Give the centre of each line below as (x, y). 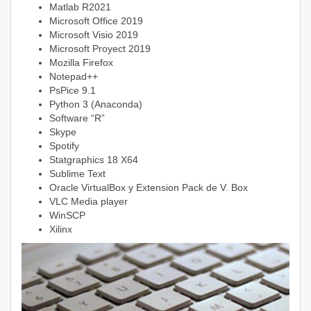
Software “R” (77, 118)
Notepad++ (74, 76)
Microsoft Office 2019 (96, 21)
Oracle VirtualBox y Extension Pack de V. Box (149, 187)
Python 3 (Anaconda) (96, 104)
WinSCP (67, 215)
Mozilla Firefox (81, 62)
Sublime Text (77, 174)
